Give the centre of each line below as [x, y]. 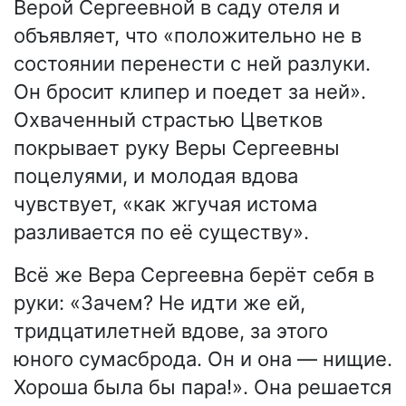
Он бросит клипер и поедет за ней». [190, 91]
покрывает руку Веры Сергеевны [177, 147]
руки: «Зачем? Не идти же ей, [159, 302]
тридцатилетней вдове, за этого [171, 330]
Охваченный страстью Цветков [168, 119]
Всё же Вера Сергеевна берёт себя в [194, 274]
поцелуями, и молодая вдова [156, 175]
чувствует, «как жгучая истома [165, 203]
